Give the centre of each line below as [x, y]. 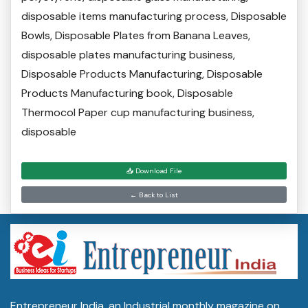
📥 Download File [154, 171]
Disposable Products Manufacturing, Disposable [142, 74]
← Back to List [154, 195]
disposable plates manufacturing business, [128, 55]
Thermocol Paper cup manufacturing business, [138, 113]
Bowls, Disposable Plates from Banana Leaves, [136, 36]
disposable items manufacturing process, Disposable [154, 16]
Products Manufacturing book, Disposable [127, 93]
